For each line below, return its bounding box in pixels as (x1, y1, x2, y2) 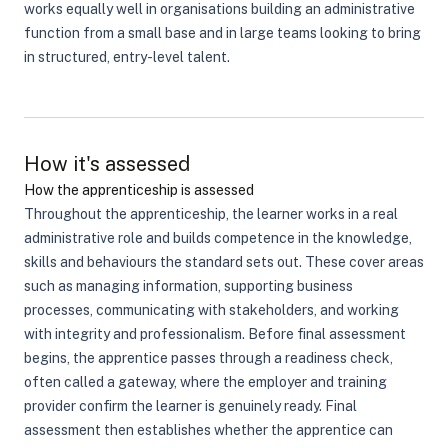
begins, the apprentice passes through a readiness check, (24, 350, 393, 366)
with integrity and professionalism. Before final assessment (24, 326, 406, 342)
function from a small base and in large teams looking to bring (24, 25, 421, 41)
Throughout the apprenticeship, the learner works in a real (24, 206, 398, 222)
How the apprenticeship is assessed (24, 182, 254, 198)
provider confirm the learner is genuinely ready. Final (24, 398, 357, 414)
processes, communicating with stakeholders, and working (24, 302, 399, 318)
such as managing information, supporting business (24, 278, 353, 294)
